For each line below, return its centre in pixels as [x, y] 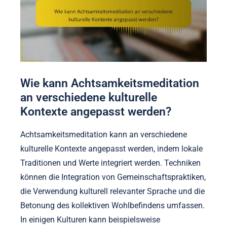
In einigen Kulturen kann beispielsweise [90, 220]
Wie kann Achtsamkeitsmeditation [110, 83]
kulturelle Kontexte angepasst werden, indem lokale [111, 149]
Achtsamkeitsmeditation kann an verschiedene [104, 135]
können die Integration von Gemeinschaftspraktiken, [113, 177]
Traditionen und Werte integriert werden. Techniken [110, 163]
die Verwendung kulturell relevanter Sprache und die [112, 192]
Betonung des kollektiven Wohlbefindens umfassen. [112, 206]
